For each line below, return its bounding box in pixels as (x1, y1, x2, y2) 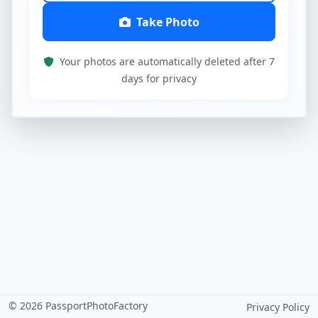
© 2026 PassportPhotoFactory (9, 299, 148, 312)
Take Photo (136, 14, 199, 30)
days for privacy (121, 72, 197, 85)
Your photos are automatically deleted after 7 (56, 55, 275, 68)
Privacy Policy (246, 300, 309, 314)
